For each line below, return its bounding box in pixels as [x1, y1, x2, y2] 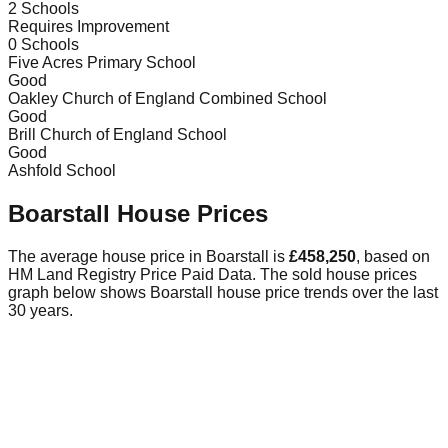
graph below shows [8, 284, 150, 302]
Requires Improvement [8, 18, 169, 36]
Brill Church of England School [8, 126, 227, 144]
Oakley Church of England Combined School [8, 90, 327, 108]
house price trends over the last [213, 284, 438, 302]
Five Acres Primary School [8, 54, 196, 72]
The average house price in [8, 248, 206, 266]
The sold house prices [260, 266, 417, 284]
